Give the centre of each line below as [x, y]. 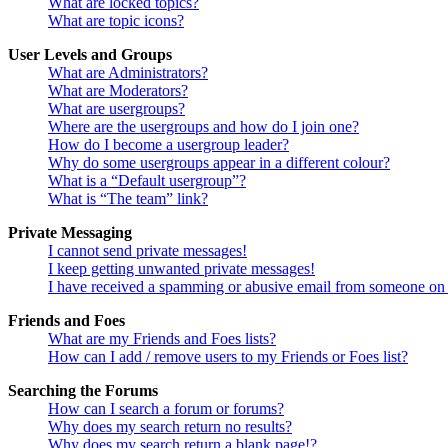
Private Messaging [70, 233]
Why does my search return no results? [170, 427]
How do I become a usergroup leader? [168, 145]
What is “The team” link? [128, 199]
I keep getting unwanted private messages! [181, 269]
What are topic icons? [116, 21]
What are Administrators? [128, 73]
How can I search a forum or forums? [166, 409]
